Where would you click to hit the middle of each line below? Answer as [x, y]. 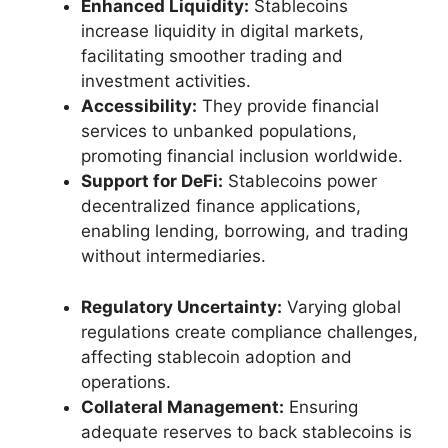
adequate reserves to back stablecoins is [246, 431]
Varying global [341, 306]
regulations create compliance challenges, [249, 331]
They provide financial [288, 106]
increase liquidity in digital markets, [222, 31]
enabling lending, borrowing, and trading [244, 231]
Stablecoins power [300, 181]
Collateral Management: [182, 406]
